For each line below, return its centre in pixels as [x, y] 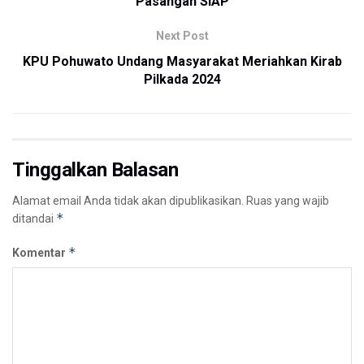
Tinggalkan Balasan [95, 169]
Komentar [40, 252]
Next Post [182, 35]
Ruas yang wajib [288, 200]
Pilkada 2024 [182, 79]
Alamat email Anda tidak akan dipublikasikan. [128, 200]
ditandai [34, 218]
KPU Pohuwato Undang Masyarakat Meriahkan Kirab [182, 61]
